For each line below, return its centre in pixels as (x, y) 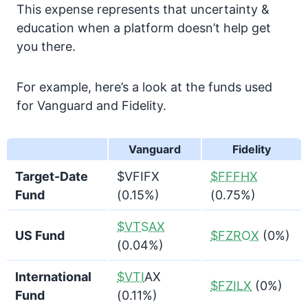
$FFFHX (234, 176)
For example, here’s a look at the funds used (144, 87)
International (53, 277)
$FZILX (231, 286)
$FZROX (235, 235)
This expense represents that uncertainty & (143, 9)
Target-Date (52, 176)
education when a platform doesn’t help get (144, 28)
